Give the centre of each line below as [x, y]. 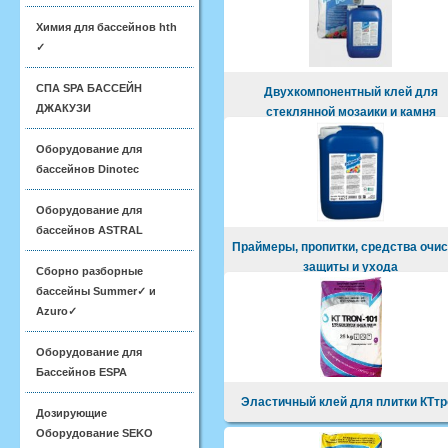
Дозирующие [71, 413]
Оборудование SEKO [94, 433]
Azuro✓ [56, 311]
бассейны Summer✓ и [96, 291]
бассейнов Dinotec [87, 169]
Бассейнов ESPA [81, 372]
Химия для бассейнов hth [106, 27]
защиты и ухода [351, 267]
